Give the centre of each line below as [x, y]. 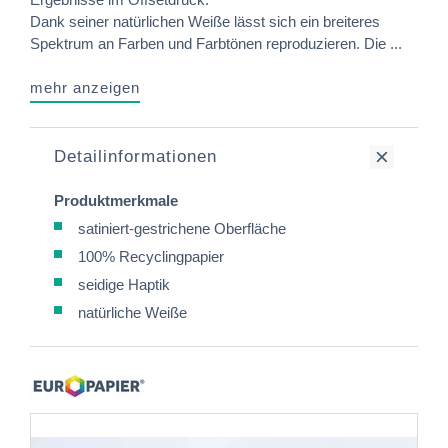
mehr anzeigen [85, 87]
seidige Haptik [124, 284]
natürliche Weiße [132, 312]
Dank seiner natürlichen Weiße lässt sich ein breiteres [205, 21]
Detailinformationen [135, 156]
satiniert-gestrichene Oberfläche [182, 228]
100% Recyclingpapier [151, 256]
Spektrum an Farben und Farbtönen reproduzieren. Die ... [216, 43]
